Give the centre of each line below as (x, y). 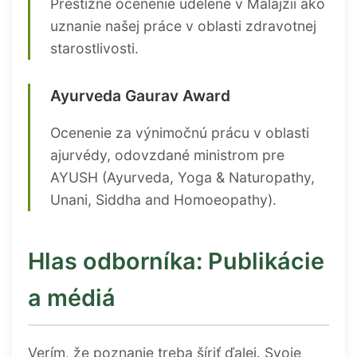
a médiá (72, 297)
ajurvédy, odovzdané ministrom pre (167, 155)
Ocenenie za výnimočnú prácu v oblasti (180, 132)
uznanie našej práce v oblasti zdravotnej (183, 26)
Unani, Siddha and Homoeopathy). (163, 199)
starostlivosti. (94, 49)
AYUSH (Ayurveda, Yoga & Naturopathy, (182, 177)
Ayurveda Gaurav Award (140, 96)
